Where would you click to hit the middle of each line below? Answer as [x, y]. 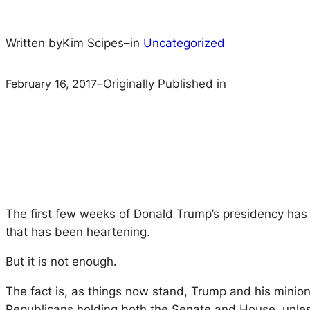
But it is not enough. [61, 262]
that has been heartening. [78, 232]
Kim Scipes [93, 43]
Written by [34, 43]
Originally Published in [165, 84]
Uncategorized [184, 43]
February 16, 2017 [51, 83]
